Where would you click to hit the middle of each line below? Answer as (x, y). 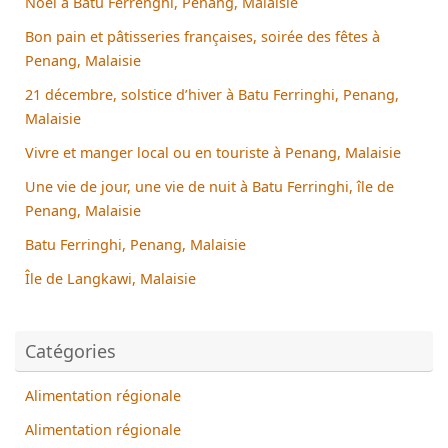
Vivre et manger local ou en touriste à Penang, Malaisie (213, 152)
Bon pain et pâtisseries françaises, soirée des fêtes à (202, 36)
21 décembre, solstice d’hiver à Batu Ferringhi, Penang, (212, 94)
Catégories (70, 350)
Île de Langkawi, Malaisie (110, 278)
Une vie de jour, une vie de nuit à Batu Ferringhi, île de (209, 186)
